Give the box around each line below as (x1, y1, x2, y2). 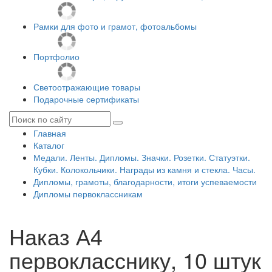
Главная (33, 127, 66, 139)
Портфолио (33, 50, 80, 63)
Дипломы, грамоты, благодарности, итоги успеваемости (33, 175, 257, 188)
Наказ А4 (9, 220, 103, 251)
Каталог (33, 139, 64, 151)
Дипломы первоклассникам (33, 188, 143, 200)
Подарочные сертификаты (33, 93, 139, 105)
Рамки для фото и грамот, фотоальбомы (33, 20, 197, 32)
